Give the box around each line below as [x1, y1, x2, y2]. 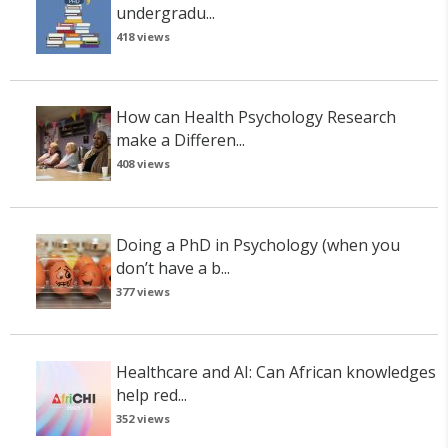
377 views [115, 283, 170, 299]
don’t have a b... [115, 256, 230, 279]
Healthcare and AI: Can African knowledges [115, 361, 436, 383]
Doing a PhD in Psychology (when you [115, 233, 400, 256]
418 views [115, 28, 170, 44]
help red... [115, 384, 187, 406]
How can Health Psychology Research [115, 106, 396, 129]
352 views [115, 411, 170, 426]
